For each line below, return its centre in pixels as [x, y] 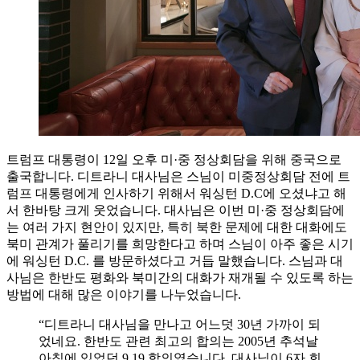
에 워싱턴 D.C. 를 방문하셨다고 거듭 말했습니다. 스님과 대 [175, 260]
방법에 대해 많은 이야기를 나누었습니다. [124, 294]
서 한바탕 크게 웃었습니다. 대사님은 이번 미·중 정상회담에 [176, 210]
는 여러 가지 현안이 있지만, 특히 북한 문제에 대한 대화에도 [177, 227]
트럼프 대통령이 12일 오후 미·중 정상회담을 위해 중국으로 [174, 159]
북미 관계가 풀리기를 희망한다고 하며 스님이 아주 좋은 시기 [180, 243]
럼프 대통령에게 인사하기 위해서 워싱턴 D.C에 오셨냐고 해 [176, 193]
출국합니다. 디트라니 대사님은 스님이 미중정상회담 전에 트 [178, 176]
